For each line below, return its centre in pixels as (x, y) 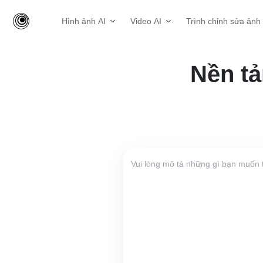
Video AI (146, 21)
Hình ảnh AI (84, 21)
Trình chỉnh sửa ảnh (223, 21)
